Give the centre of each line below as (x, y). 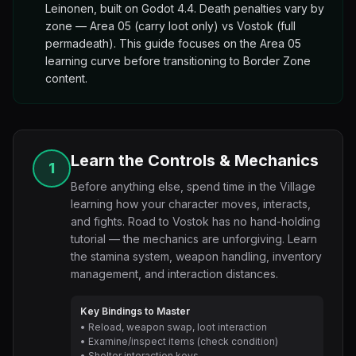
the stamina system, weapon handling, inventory (196, 256)
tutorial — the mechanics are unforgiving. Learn (194, 239)
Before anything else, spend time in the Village (193, 186)
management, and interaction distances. (174, 274)
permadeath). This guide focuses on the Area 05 (173, 43)
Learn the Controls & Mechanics (195, 161)
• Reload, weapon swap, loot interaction (174, 327)
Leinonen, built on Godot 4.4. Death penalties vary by (185, 8)
